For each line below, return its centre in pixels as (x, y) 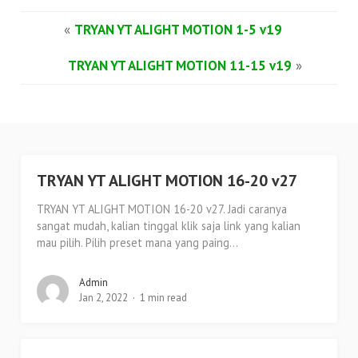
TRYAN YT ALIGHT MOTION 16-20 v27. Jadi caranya (162, 209)
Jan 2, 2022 (104, 298)
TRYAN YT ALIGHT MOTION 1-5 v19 (178, 30)
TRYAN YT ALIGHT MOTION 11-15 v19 (180, 66)
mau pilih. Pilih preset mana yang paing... (138, 243)
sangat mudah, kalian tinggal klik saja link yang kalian (169, 226)
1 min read (164, 298)
